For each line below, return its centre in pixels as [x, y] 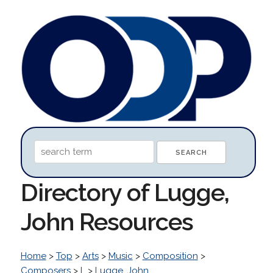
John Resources [107, 221]
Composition [170, 256]
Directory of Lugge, [125, 192]
